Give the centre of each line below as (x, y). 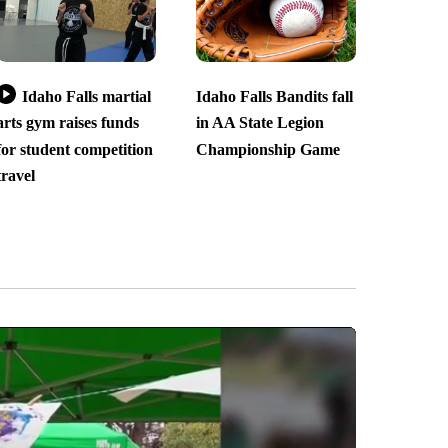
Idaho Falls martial (86, 97)
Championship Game (267, 149)
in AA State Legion (259, 123)
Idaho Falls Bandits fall (274, 97)
